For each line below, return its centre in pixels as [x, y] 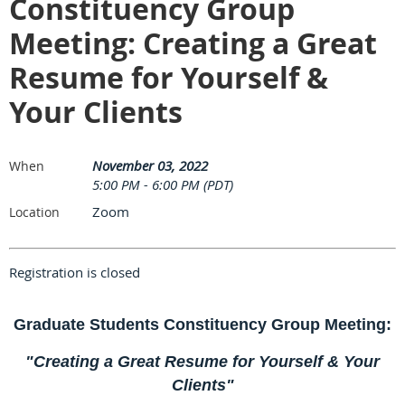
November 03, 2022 [150, 166]
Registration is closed [75, 273]
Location [34, 212]
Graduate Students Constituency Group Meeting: [202, 325]
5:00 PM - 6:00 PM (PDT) [163, 185]
